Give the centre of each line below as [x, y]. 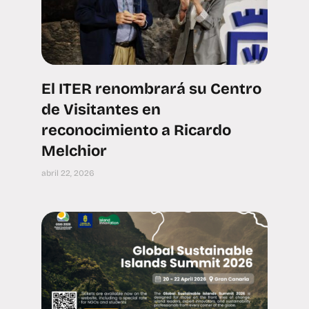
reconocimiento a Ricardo [136, 130]
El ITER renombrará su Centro [151, 89]
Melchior [74, 151]
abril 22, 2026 [68, 173]
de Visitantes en [101, 110]
